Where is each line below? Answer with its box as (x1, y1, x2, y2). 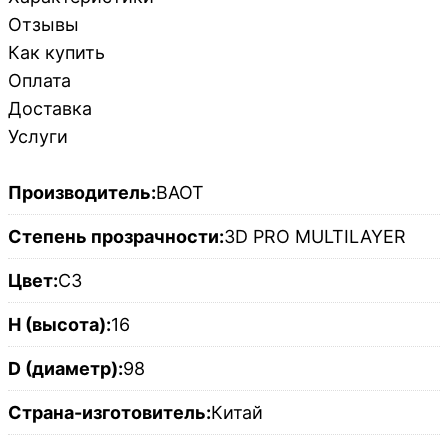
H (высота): (8, 314, 111, 336)
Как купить (8, 42, 105, 64)
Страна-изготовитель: (8, 402, 211, 424)
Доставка (8, 98, 92, 120)
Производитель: (8, 182, 156, 204)
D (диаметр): (8, 358, 123, 380)
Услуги (8, 126, 68, 148)
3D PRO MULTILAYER (224, 226, 406, 248)
